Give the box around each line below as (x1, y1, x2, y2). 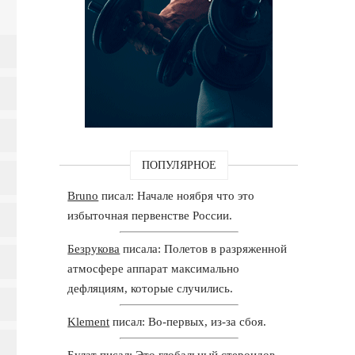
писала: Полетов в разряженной (120, 242, 288, 255)
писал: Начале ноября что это (98, 189, 255, 202)
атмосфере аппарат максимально (67, 261, 240, 275)
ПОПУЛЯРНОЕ (141, 158, 216, 171)
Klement (67, 315, 110, 328)
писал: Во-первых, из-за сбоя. (109, 315, 267, 328)
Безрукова (67, 242, 120, 255)
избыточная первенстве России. (67, 208, 233, 222)
